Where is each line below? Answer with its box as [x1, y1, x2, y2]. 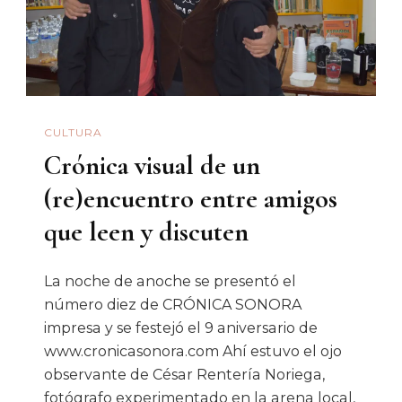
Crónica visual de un [44, 148, 260, 182]
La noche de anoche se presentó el [44, 272, 296, 290]
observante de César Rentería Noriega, [44, 365, 325, 383]
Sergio [319, 49, 360, 66]
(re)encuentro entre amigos [44, 181, 337, 215]
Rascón [319, 75, 366, 92]
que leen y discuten [44, 214, 249, 249]
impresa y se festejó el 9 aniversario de [44, 319, 318, 336]
